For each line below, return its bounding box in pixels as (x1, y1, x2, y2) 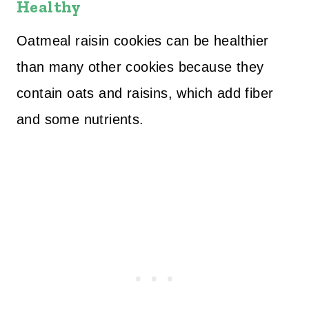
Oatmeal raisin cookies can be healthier (17, 33, 269, 48)
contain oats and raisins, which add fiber (17, 86, 274, 101)
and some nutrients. (17, 112, 144, 127)
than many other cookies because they (17, 59, 264, 74)
